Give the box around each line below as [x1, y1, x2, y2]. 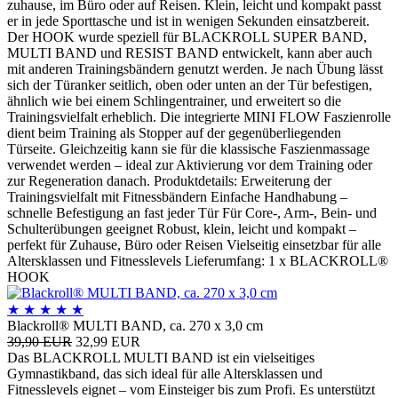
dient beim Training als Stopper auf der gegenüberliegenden [7, 124, 341, 140]
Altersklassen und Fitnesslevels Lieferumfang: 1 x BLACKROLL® [7, 252, 388, 268]
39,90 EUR [7, 333, 72, 349]
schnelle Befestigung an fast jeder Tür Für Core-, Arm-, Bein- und [7, 204, 377, 220]
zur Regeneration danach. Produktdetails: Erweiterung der [7, 172, 331, 188]
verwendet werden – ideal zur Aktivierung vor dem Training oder [7, 156, 372, 172]
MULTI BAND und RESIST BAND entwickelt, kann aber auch [7, 44, 372, 60]
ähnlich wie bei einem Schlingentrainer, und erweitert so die [7, 92, 341, 108]
